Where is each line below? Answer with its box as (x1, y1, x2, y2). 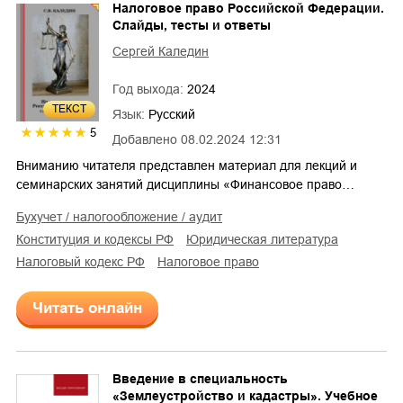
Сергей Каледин (112, 43, 209, 58)
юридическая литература (199, 231, 338, 246)
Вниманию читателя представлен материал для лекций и (16, 157, 357, 173)
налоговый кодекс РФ (25, 254, 145, 269)
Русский (148, 106, 195, 121)
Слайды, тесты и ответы (112, 17, 271, 32)
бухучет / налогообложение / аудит (24, 209, 222, 224)
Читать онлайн (32, 299, 142, 317)
